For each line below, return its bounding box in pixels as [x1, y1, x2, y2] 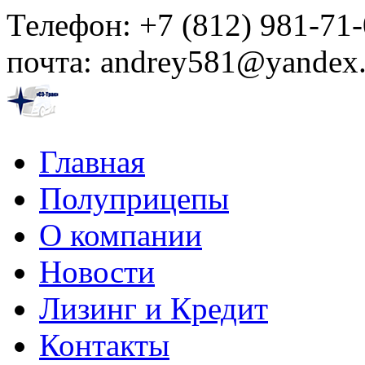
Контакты [39, 328, 169, 363]
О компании [39, 218, 202, 253]
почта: [7, 44, 100, 79]
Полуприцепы [39, 181, 229, 216]
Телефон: [7, 7, 139, 42]
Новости [39, 254, 155, 289]
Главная [39, 144, 145, 179]
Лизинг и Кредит [39, 291, 268, 326]
